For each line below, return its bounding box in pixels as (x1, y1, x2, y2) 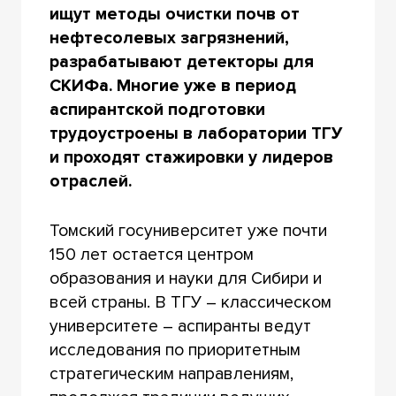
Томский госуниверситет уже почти (49, 219, 327, 241)
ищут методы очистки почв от (49, 3, 300, 25)
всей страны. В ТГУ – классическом (49, 291, 331, 313)
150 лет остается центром (49, 243, 254, 265)
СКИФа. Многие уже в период (49, 74, 296, 96)
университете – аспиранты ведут (49, 315, 311, 337)
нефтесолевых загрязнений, (49, 27, 289, 49)
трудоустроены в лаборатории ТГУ (49, 122, 343, 144)
